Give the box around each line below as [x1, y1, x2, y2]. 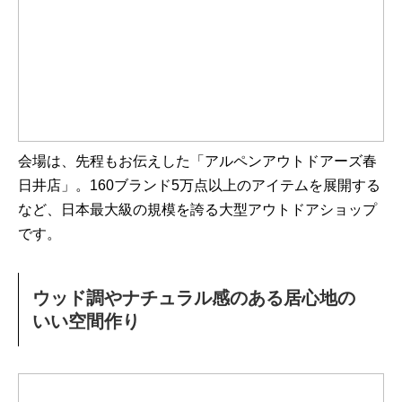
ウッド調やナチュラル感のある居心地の [32, 288, 355, 309]
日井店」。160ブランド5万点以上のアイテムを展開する [18, 178, 380, 194]
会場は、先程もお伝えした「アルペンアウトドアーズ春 [18, 153, 377, 170]
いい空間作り [32, 311, 140, 332]
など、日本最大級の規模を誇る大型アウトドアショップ [18, 202, 377, 218]
